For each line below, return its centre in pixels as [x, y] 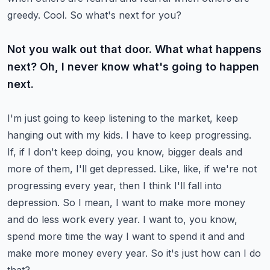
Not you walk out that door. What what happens [134, 49]
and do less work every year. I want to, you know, [122, 219]
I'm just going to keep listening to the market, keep [123, 118]
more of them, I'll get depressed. [82, 169]
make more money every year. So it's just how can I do [134, 253]
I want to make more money [181, 202]
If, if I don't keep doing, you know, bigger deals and [125, 152]
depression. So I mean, [60, 202]
